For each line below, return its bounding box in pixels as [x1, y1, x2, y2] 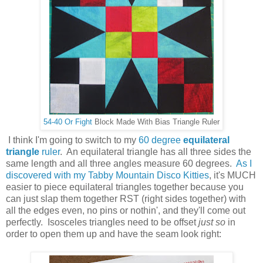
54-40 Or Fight [43, 117, 92, 126]
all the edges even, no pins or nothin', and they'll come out [6, 205, 245, 216]
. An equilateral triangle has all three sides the [60, 147, 251, 157]
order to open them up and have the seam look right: [6, 229, 221, 240]
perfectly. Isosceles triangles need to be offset [6, 217, 198, 228]
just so [198, 217, 225, 228]
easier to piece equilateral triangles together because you [6, 182, 244, 193]
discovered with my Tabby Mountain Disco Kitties [6, 170, 209, 181]
